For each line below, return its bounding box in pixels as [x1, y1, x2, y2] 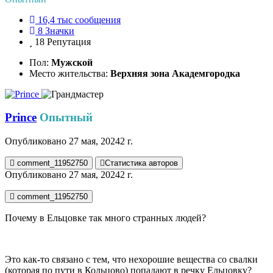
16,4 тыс [38, 14, 73, 25]
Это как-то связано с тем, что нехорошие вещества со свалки [5, 254, 258, 265]
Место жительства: [29, 68, 110, 79]
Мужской [51, 57, 93, 68]
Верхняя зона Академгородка [110, 68, 240, 79]
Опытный [40, 111, 93, 124]
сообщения [75, 14, 121, 25]
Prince [5, 111, 37, 124]
